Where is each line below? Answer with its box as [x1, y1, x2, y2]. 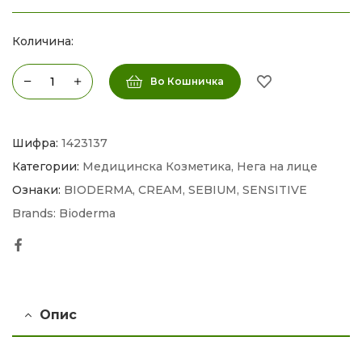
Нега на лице [237, 159, 318, 175]
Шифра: [12, 136, 61, 151]
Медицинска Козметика [82, 159, 231, 175]
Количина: [12, 33, 74, 48]
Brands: [12, 206, 59, 221]
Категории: [12, 159, 79, 175]
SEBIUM [188, 183, 237, 198]
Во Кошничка [150, 74, 224, 87]
